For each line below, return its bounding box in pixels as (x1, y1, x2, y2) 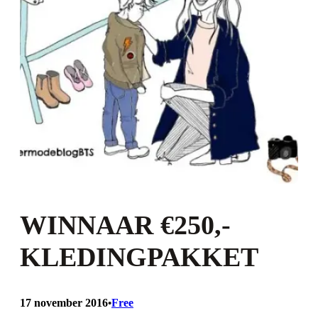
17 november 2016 (20, 296, 108, 309)
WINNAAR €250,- (20, 209, 231, 240)
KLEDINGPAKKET (20, 241, 258, 272)
